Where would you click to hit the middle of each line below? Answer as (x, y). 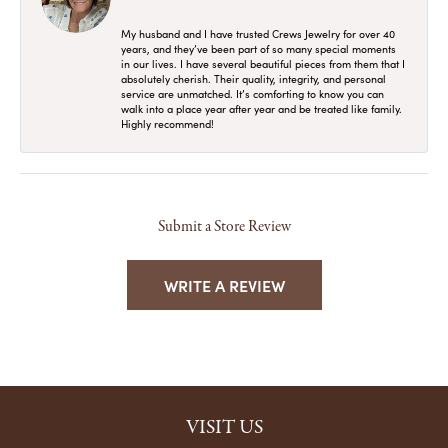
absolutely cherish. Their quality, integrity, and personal (253, 78)
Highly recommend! (167, 123)
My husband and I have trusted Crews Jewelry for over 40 (258, 33)
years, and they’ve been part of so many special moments (258, 48)
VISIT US (224, 427)
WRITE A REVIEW (224, 284)
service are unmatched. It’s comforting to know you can (252, 93)
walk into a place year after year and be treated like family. (261, 108)
